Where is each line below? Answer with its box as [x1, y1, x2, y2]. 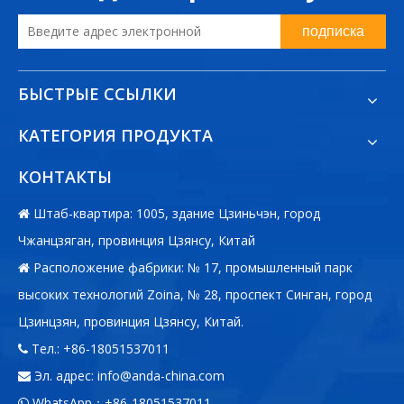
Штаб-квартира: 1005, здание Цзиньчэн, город [30, 204, 320, 222]
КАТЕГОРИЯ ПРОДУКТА [18, 124, 213, 146]
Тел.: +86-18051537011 [28, 339, 170, 357]
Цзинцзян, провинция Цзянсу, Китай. [18, 312, 243, 330]
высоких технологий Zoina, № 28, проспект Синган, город [18, 285, 372, 303]
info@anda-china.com [97, 366, 225, 384]
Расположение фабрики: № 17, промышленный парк [30, 258, 353, 276]
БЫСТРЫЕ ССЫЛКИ [18, 82, 177, 105]
